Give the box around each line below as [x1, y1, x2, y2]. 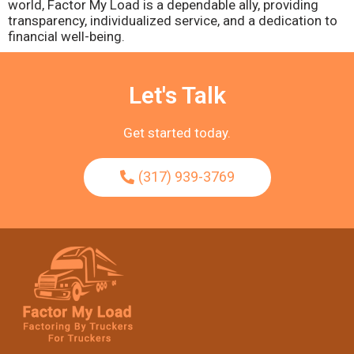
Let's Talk [128, 81, 226, 109]
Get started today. [123, 125, 231, 141]
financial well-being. [8, 28, 125, 44]
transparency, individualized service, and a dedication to [8, 13, 337, 28]
